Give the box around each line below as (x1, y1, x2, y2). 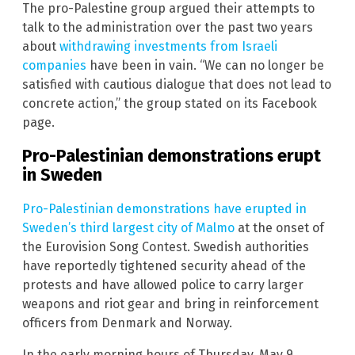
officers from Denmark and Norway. (22, 315, 232, 330)
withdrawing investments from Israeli (59, 39, 277, 55)
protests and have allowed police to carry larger (22, 277, 303, 292)
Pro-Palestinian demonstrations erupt (22, 145, 321, 167)
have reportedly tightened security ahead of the (22, 258, 306, 273)
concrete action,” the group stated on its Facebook (22, 96, 317, 112)
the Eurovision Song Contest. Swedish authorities (22, 239, 309, 254)
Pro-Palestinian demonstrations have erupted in (22, 200, 307, 216)
